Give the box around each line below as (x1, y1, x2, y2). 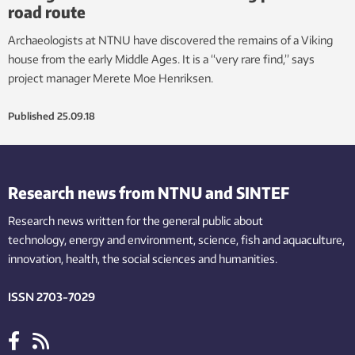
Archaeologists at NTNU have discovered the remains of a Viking (8, 33, 333, 48)
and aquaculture (262, 233, 342, 247)
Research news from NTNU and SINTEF (8, 182, 289, 203)
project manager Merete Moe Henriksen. (8, 71, 213, 86)
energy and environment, (69, 233, 196, 247)
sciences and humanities (152, 252, 275, 266)
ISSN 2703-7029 (8, 290, 95, 304)
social (122, 252, 150, 266)
